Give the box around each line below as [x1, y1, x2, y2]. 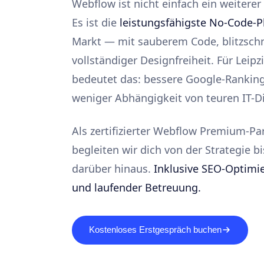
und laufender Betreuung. [72, 180, 201, 194]
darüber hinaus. [72, 161, 154, 176]
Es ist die [72, 15, 120, 29]
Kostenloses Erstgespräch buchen [88, 225, 222, 235]
